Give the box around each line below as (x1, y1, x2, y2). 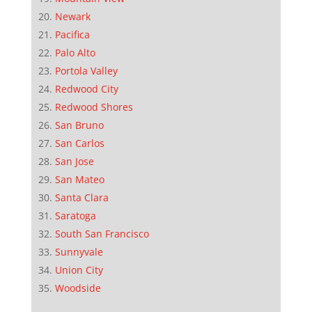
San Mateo (54, 172, 104, 186)
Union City (54, 263, 103, 276)
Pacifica (54, 27, 90, 41)
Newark (54, 9, 91, 23)
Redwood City (54, 81, 118, 95)
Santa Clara (54, 190, 109, 204)
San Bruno (54, 118, 104, 132)
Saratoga (54, 208, 96, 222)
